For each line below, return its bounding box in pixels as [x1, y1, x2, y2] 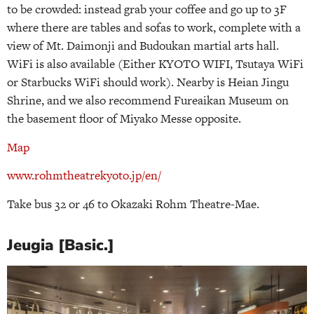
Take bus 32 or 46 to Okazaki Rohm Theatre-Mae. [7, 195, 259, 212]
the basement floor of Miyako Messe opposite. [7, 110, 241, 128]
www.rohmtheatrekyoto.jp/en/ [7, 167, 161, 184]
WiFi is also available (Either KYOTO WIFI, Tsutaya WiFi [7, 55, 303, 73]
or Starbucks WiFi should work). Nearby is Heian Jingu [7, 74, 289, 91]
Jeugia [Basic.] [7, 234, 114, 256]
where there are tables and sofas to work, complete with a [7, 19, 301, 36]
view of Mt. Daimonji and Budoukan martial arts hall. [7, 37, 279, 55]
